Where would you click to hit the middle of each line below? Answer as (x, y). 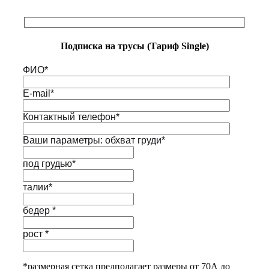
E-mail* (38, 93)
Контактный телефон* (71, 116)
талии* (38, 187)
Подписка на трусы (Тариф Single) (134, 46)
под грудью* (49, 163)
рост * (36, 234)
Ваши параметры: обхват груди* (94, 140)
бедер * (39, 210)
